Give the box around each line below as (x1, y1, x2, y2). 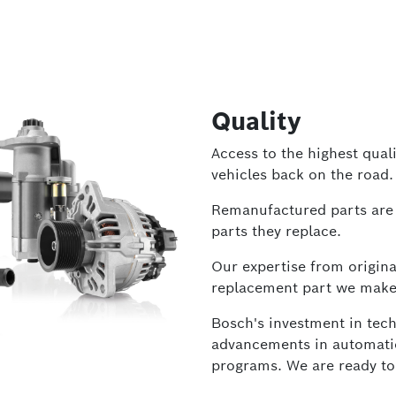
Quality (211, 105, 301, 137)
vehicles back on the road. (211, 165, 393, 184)
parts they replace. (211, 222, 341, 240)
